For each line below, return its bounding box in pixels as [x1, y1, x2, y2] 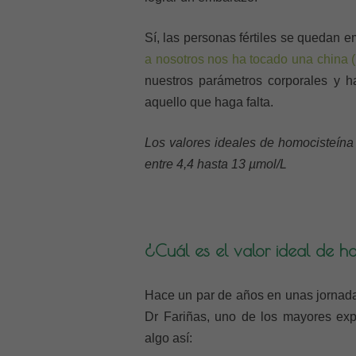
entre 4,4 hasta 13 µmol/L [145, 157, 287, 171]
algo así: [145, 331, 192, 345]
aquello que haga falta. [145, 95, 273, 109]
